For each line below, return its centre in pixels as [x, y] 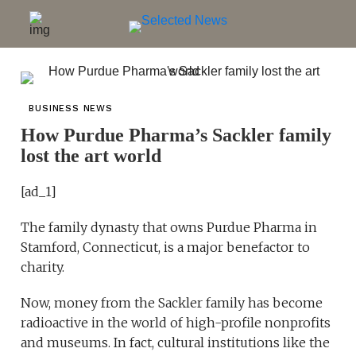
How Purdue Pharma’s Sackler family [176, 135]
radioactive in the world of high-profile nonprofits [176, 323]
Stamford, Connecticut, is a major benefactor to [166, 247]
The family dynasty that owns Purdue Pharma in [169, 227]
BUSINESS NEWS [71, 108]
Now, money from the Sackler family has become [172, 303]
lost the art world [91, 156]
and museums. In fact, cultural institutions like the [176, 342]
